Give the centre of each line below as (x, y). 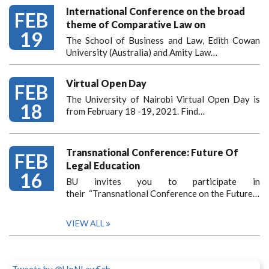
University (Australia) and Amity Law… (142, 52)
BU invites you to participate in (163, 181)
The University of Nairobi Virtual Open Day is (163, 99)
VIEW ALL (85, 223)
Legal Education (103, 165)
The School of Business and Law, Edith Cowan (163, 40)
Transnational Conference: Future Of (152, 152)
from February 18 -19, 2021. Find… (135, 111)
